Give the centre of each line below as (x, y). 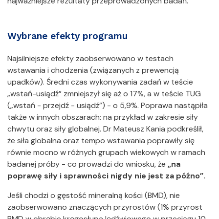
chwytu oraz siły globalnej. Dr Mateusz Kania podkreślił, (105, 129)
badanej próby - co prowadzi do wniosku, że (88, 164)
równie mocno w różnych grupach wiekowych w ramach (106, 153)
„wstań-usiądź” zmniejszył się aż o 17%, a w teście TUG (104, 94)
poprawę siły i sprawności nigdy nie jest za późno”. (106, 176)
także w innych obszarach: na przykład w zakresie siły (103, 117)
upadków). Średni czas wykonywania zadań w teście (100, 82)
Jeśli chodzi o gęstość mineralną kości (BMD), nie (94, 196)
